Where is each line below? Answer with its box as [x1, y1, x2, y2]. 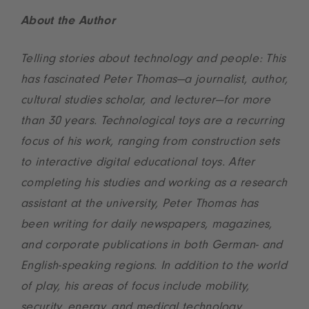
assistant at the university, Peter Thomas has [21, 199, 259, 211]
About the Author [21, 16, 115, 28]
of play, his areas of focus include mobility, [21, 281, 250, 294]
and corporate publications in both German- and [21, 240, 283, 252]
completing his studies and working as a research [21, 178, 288, 190]
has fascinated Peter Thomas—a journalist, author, [21, 74, 288, 87]
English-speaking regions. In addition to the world [21, 261, 287, 273]
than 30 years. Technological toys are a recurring [21, 116, 285, 128]
